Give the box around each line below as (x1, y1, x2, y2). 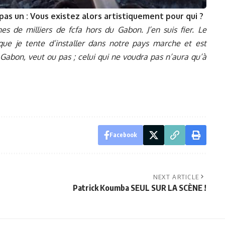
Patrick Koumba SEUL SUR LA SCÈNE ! (72, 182, 206, 193)
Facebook (109, 131, 137, 139)
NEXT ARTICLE (153, 172, 199, 181)
